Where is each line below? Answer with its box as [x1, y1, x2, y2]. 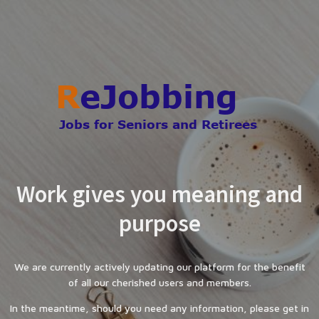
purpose [118, 208, 201, 238]
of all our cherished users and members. [68, 276, 251, 289]
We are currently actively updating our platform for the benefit [14, 261, 305, 273]
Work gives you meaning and [16, 179, 303, 209]
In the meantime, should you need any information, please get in [10, 302, 309, 315]
